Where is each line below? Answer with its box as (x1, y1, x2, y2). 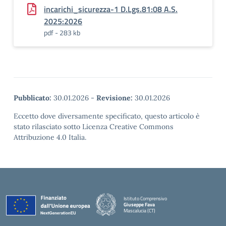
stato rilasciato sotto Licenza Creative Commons (14, 122, 174, 131)
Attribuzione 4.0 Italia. (14, 133, 86, 142)
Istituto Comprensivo (124, 194, 167, 202)
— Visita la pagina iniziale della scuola (123, 212, 201, 220)
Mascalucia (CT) (124, 206, 155, 214)
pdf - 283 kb (44, 27, 80, 38)
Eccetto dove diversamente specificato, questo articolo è (14, 111, 200, 121)
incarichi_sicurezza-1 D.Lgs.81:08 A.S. (44, 3, 178, 15)
